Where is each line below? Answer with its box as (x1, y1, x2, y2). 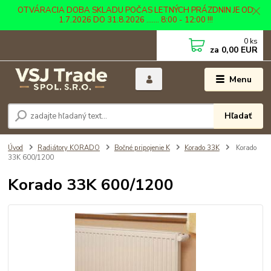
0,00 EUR (219, 44, 258, 56)
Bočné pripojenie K (114, 143, 170, 153)
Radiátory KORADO (38, 143, 100, 153)
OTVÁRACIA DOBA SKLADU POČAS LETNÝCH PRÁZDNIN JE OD (18, 4, 253, 16)
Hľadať (224, 110, 252, 122)
